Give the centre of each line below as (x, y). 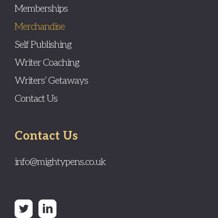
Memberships (41, 9)
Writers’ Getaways (51, 81)
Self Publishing (43, 45)
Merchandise (40, 27)
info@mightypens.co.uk (60, 162)
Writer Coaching (47, 63)
